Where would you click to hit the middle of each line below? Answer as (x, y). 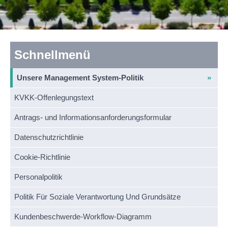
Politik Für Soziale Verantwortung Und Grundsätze (97, 197)
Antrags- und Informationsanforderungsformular (93, 117)
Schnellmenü (52, 55)
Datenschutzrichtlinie (49, 137)
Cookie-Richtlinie (42, 157)
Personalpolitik (38, 177)
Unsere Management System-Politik (80, 78)
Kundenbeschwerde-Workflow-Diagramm (83, 217)
